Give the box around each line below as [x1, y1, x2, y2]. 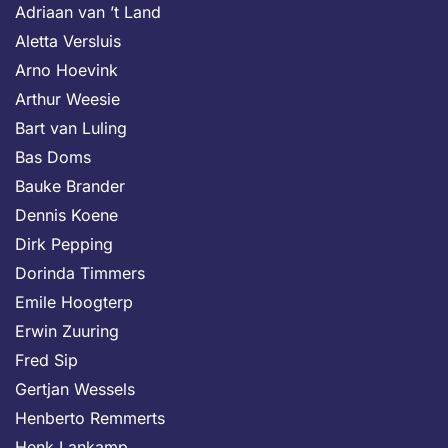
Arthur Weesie [15, 89, 120, 109]
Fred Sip [15, 350, 78, 370]
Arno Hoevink [15, 60, 118, 80]
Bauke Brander [15, 176, 125, 196]
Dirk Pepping [15, 234, 113, 254]
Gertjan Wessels [15, 379, 135, 399]
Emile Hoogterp [15, 292, 133, 312]
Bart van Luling [15, 118, 127, 138]
